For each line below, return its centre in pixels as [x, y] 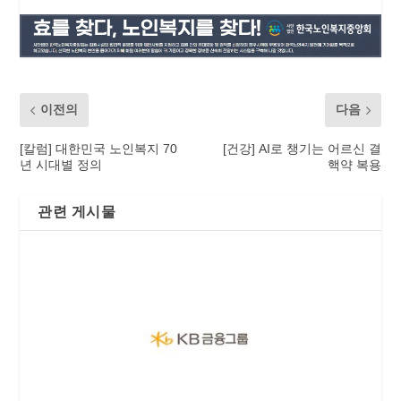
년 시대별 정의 [61, 165]
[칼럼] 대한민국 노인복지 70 [99, 149]
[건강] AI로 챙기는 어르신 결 [302, 149]
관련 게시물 [77, 212]
